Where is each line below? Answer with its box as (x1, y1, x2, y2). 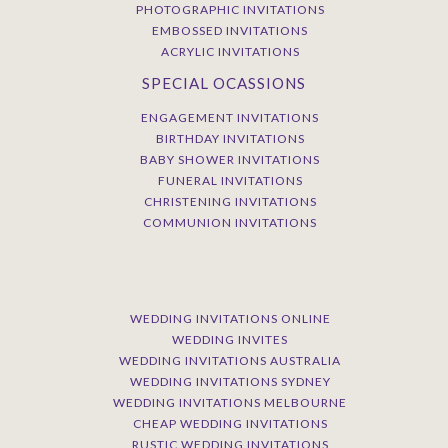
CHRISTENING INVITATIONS (143, 193, 317, 209)
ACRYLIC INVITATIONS (160, 43, 300, 59)
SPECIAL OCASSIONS (142, 73, 306, 92)
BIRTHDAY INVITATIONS (155, 130, 305, 146)
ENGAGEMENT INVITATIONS (141, 109, 319, 125)
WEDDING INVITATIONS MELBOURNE (113, 394, 347, 410)
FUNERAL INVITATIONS (157, 172, 303, 188)
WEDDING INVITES (172, 331, 288, 347)
